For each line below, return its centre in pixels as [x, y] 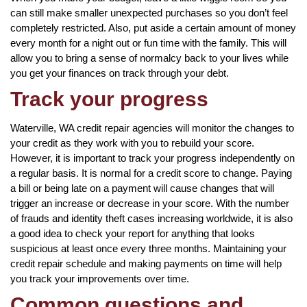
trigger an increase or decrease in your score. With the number [150, 203]
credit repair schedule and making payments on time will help [146, 263]
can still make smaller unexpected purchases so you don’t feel [149, 12]
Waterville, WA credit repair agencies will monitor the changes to [152, 127]
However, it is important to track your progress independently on [152, 158]
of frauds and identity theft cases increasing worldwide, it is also [151, 218]
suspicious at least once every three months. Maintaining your [148, 248]
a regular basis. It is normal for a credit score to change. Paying [151, 173]
